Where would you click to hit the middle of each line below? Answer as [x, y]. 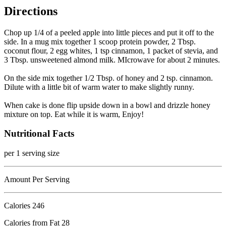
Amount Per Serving [37, 180]
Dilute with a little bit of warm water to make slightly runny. [99, 87]
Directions [31, 11]
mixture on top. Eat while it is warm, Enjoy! [74, 114]
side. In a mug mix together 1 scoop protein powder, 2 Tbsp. [100, 41]
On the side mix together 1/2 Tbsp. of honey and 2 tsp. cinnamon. [108, 78]
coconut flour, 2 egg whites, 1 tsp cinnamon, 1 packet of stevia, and [111, 50]
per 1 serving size [32, 153]
